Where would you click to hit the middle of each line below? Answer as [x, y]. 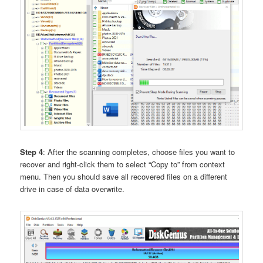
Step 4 [32, 152]
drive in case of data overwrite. [73, 189]
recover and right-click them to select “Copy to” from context [123, 164]
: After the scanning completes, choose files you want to [139, 152]
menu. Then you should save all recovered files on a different [124, 177]
